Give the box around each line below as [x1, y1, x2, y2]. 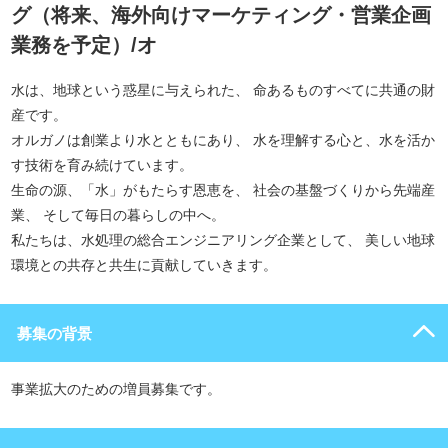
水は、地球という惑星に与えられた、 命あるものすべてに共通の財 [11, 82, 435, 98]
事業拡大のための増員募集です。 [11, 381, 221, 397]
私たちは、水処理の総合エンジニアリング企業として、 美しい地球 [11, 232, 435, 248]
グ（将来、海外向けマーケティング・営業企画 [11, 4, 431, 26]
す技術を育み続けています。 [11, 157, 193, 173]
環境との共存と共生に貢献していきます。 [11, 257, 277, 273]
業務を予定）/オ [11, 34, 157, 56]
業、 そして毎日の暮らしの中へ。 [11, 207, 225, 223]
